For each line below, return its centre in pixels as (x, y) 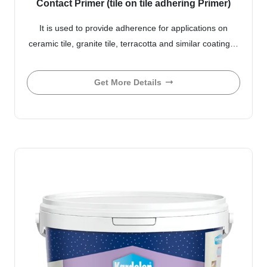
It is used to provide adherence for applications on (133, 28)
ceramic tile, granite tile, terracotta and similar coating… (133, 43)
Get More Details (128, 83)
